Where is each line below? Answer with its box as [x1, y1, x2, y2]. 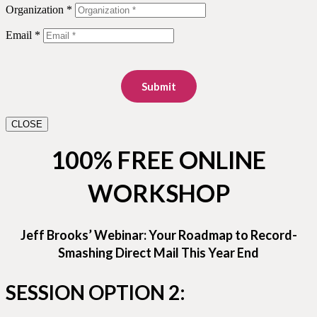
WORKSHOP [87, 178, 230, 207]
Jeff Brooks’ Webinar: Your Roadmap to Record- [20, 226, 297, 243]
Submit [141, 79, 176, 93]
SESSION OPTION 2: [6, 279, 185, 304]
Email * [6, 28, 40, 41]
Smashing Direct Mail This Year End [58, 244, 259, 260]
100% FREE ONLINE [51, 144, 266, 174]
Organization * [6, 3, 72, 16]
